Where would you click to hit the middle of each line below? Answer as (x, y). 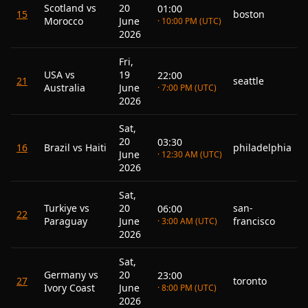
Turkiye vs (67, 208)
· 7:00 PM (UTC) (187, 88)
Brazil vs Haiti (75, 147)
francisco (254, 221)
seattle (249, 81)
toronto (250, 281)
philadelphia (262, 147)
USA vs (59, 75)
